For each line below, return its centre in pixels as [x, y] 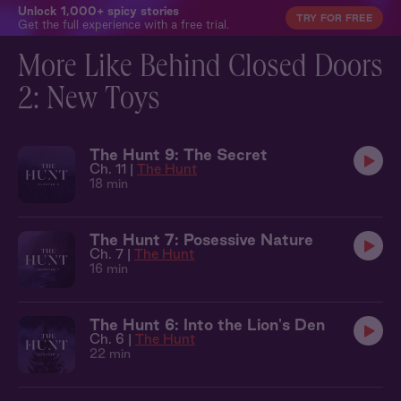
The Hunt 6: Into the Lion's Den [207, 324]
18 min [109, 183]
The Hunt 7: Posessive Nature [201, 239]
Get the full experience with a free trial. [124, 24]
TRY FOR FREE [334, 18]
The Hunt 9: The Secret [179, 154]
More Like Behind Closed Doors [200, 70]
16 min [109, 269]
